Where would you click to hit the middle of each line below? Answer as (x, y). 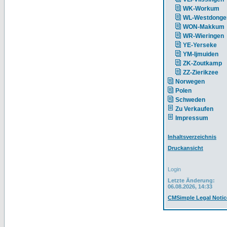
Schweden (190, 100)
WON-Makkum (204, 27)
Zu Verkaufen (194, 109)
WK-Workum (201, 9)
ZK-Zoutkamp (202, 63)
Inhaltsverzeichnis (192, 137)
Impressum (192, 118)
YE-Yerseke (200, 45)
